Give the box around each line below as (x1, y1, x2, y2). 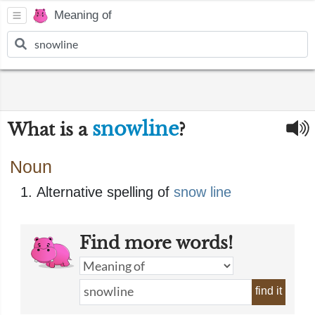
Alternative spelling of (37, 184, 174, 200)
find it (255, 285, 282, 297)
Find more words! (79, 233, 233, 253)
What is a (8, 120, 92, 140)
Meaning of (54, 8, 112, 22)
